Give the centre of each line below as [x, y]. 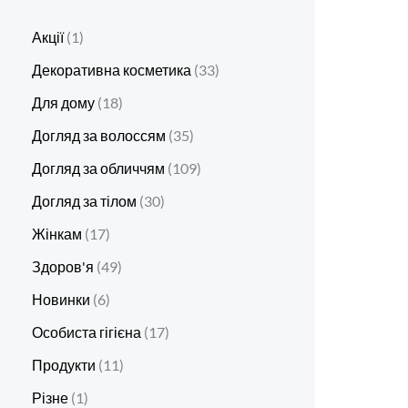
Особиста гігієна [87, 332]
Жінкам [57, 234]
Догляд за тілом [84, 201]
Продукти [64, 365]
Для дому [63, 103]
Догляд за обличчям [98, 168]
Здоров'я [63, 267]
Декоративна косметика [112, 70]
